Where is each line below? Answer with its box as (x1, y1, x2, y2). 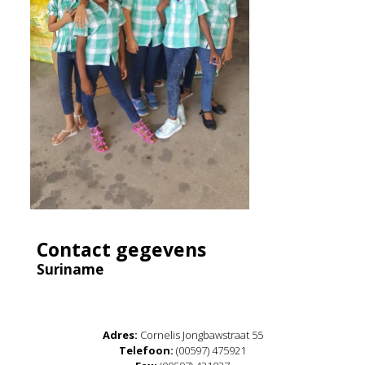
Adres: (102, 328, 138, 343)
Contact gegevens (37, 236, 206, 263)
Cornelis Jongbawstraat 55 (137, 328, 263, 343)
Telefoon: (119, 343, 174, 358)
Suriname (37, 260, 103, 279)
